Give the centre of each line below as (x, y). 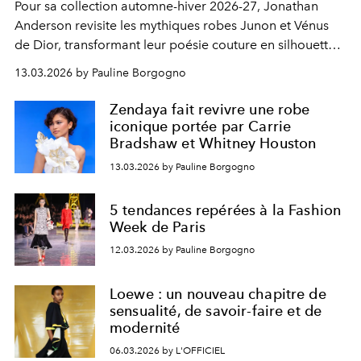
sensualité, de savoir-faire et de (216, 310)
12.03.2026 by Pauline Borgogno (182, 250)
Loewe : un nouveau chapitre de (218, 293)
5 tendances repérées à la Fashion (226, 210)
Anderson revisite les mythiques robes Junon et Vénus (172, 25)
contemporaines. (64, 64)
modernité (145, 327)
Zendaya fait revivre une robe (210, 109)
